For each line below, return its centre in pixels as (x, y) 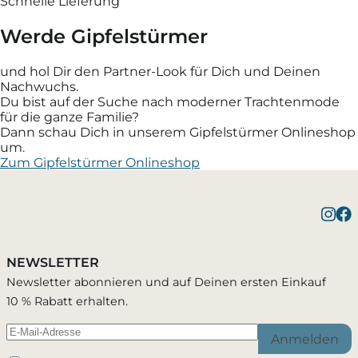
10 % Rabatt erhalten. (67, 302)
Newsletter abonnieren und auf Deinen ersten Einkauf (166, 282)
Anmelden (305, 339)
